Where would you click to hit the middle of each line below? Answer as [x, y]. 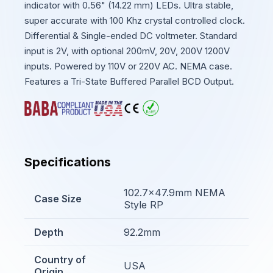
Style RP [144, 205]
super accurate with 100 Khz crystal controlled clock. [135, 20]
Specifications [68, 162]
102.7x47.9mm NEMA [175, 193]
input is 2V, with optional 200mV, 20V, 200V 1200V [127, 51]
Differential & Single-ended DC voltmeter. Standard [131, 36]
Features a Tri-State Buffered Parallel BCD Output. [129, 81]
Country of [60, 260]
